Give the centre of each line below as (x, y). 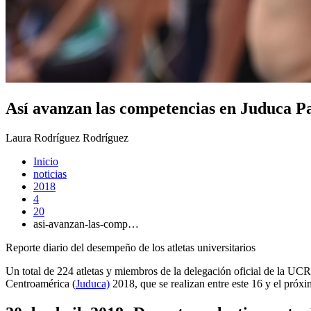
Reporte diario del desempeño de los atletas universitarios (131, 248)
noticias (50, 174)
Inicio (46, 162)
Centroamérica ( (41, 284)
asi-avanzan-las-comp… (86, 224)
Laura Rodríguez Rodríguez (67, 138)
